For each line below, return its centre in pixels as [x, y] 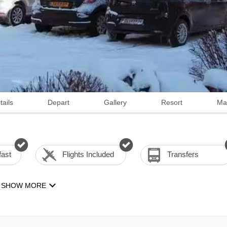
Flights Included [88, 154]
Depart [59, 102]
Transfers [183, 154]
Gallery [115, 102]
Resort [172, 102]
